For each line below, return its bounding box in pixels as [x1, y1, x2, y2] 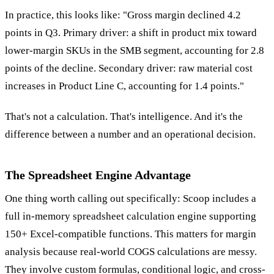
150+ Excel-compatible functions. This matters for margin [5, 228, 256, 240]
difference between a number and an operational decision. [5, 128, 256, 141]
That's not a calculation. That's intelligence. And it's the [5, 111, 243, 123]
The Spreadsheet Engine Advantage [5, 168, 191, 182]
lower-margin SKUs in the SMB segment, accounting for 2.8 [5, 44, 264, 56]
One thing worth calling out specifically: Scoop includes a [5, 193, 256, 205]
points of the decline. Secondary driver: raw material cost [5, 62, 253, 74]
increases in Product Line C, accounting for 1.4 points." [5, 80, 244, 92]
